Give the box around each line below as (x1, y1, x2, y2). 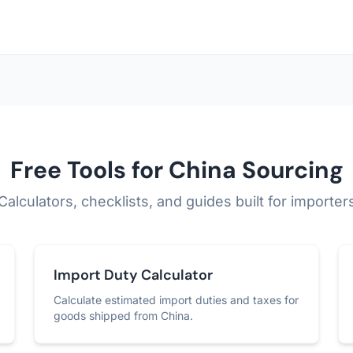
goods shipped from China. (53, 309, 193, 322)
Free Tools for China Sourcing (9, 154, 344, 185)
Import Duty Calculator (53, 266, 213, 284)
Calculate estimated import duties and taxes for (53, 293, 299, 307)
